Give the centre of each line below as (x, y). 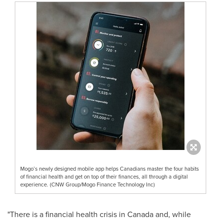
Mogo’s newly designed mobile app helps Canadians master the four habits (110, 168)
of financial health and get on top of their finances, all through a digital (104, 176)
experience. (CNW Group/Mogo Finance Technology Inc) (88, 184)
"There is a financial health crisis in (67, 214)
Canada (140, 214)
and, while (172, 214)
